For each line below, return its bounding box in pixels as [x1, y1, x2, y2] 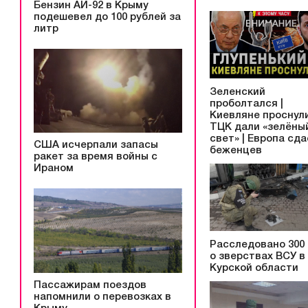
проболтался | [210, 98, 283, 109]
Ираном [34, 164, 74, 174]
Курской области [210, 263, 298, 274]
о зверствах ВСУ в [210, 252, 305, 262]
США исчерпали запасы [34, 140, 158, 151]
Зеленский [210, 87, 265, 97]
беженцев [210, 145, 262, 155]
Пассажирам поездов [34, 280, 146, 291]
